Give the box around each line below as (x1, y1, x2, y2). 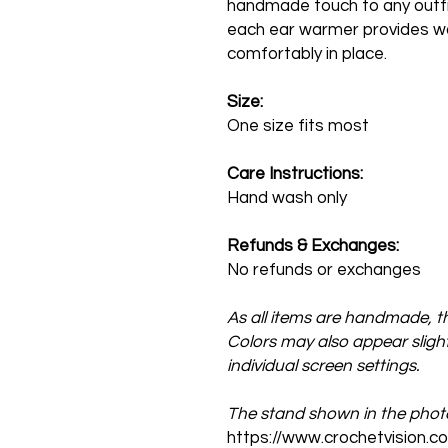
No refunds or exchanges (227, 261, 421, 279)
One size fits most (227, 117, 369, 135)
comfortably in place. (227, 45, 387, 63)
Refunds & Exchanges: (227, 237, 399, 255)
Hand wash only (227, 189, 347, 207)
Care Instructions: (227, 165, 363, 183)
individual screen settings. (227, 357, 419, 375)
